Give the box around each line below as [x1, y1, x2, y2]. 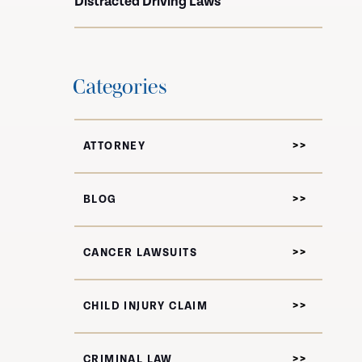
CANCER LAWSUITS [83, 246, 197, 259]
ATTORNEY [83, 140, 146, 153]
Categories [73, 74, 167, 98]
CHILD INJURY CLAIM [83, 300, 208, 313]
